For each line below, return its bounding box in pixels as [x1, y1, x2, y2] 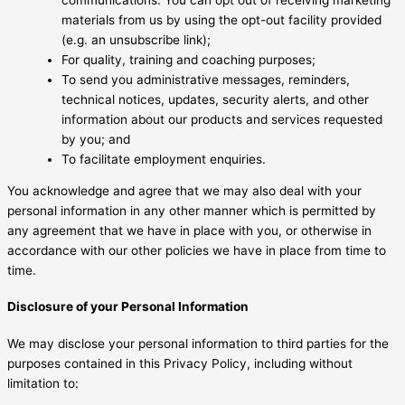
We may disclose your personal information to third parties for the [7, 335, 389, 351]
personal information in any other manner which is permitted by [7, 203, 376, 219]
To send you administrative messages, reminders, [61, 71, 350, 87]
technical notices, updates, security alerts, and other [61, 91, 369, 107]
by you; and [61, 131, 130, 146]
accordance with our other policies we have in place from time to [7, 243, 386, 259]
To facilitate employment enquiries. [61, 151, 266, 166]
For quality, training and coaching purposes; [61, 52, 316, 67]
